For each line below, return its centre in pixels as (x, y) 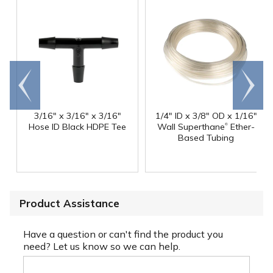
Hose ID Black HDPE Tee (77, 126)
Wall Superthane (191, 126)
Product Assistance (69, 203)
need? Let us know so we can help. (102, 246)
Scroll (248, 79)
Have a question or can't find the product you (123, 234)
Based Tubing (206, 137)
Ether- (241, 126)
